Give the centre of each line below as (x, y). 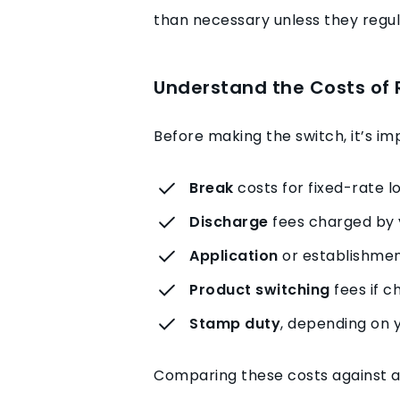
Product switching (260, 289)
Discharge (229, 221)
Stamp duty (235, 323)
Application (234, 255)
